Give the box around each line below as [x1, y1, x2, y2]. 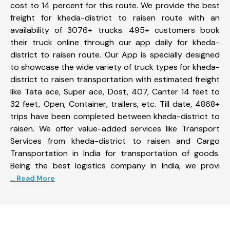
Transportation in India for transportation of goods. [10, 147, 220, 159]
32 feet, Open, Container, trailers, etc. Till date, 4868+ [10, 98, 220, 109]
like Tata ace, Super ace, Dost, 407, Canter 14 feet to [10, 86, 220, 97]
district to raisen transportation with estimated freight [10, 73, 220, 85]
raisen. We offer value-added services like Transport [10, 123, 220, 134]
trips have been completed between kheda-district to [10, 110, 220, 122]
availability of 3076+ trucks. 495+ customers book [10, 24, 220, 35]
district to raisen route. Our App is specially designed [10, 49, 220, 60]
